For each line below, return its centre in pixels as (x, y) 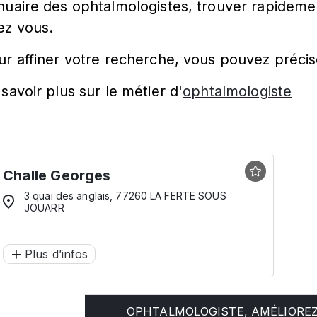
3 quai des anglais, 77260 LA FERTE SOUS (125, 196)
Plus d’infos (57, 254)
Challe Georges (57, 175)
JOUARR (44, 208)
